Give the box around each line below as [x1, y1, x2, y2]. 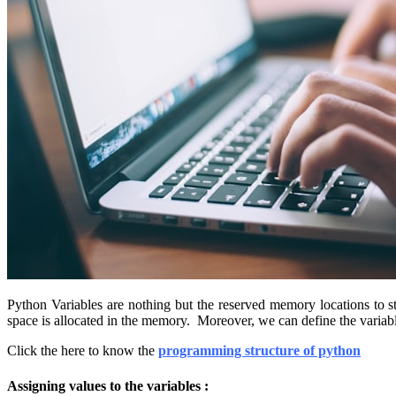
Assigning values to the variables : [7, 377, 209, 393]
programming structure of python [158, 343, 361, 359]
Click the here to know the [7, 343, 158, 359]
